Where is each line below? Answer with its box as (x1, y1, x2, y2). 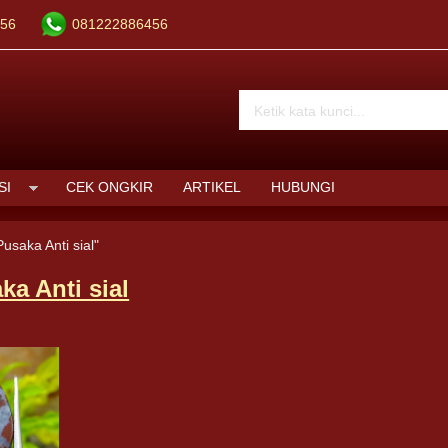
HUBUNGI (271, 180, 335, 195)
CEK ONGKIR (66, 180, 153, 195)
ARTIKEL (183, 180, 241, 195)
